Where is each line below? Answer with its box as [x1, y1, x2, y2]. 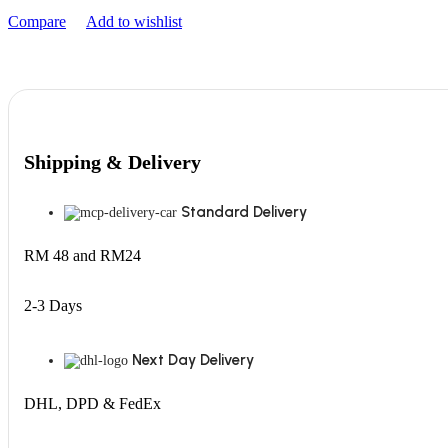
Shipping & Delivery [24, 150, 201, 173]
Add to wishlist [86, 13, 182, 31]
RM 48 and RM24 [24, 247, 141, 265]
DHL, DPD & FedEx [24, 395, 161, 413]
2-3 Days [24, 297, 82, 315]
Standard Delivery [181, 203, 307, 222]
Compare [8, 13, 66, 31]
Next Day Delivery [132, 351, 254, 370]
